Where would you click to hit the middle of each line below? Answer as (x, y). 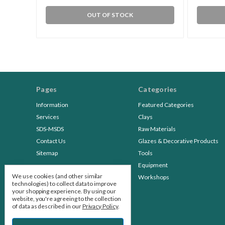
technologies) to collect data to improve (64, 184)
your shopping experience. (48, 191)
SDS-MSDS (50, 129)
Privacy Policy (100, 206)
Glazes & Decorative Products (178, 141)
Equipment (153, 165)
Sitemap (47, 153)
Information (52, 105)
